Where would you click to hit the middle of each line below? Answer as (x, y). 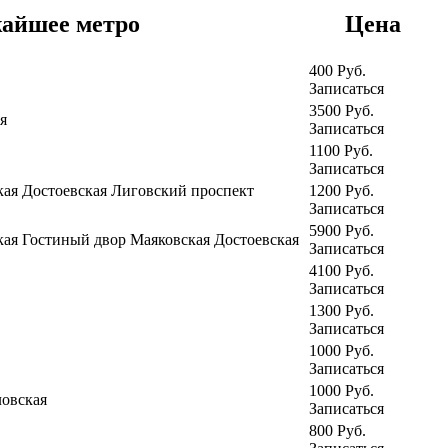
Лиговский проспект (182, 191)
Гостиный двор (76, 240)
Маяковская (172, 240)
